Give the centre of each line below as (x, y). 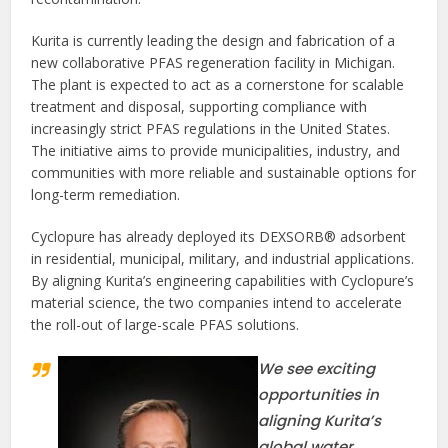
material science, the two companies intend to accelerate (217, 302)
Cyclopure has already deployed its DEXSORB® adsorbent (219, 236)
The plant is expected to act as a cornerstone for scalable (218, 84)
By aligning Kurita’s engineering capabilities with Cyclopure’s (223, 280)
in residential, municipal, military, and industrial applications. (223, 258)
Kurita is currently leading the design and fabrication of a (213, 40)
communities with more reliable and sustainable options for (224, 172)
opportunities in (319, 394)
